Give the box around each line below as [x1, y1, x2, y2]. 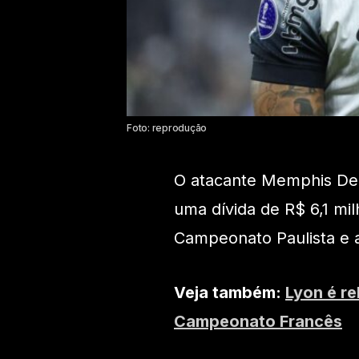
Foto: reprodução [127, 122, 208, 135]
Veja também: [174, 283, 285, 303]
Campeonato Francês [174, 312, 342, 332]
